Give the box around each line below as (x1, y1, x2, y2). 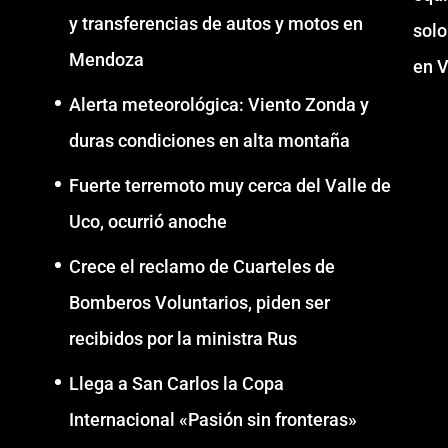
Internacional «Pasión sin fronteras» (68, 409, 357, 431)
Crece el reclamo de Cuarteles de (68, 256, 335, 278)
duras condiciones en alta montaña (68, 130, 350, 152)
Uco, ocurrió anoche (68, 211, 227, 233)
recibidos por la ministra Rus (68, 328, 297, 350)
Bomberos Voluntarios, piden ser (68, 292, 330, 314)
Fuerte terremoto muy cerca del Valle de (68, 175, 391, 197)
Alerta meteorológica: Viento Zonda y (68, 94, 369, 116)
